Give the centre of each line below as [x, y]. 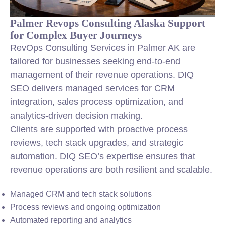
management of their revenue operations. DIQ [102, 75]
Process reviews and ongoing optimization [85, 207]
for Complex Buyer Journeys [76, 35]
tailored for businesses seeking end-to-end [95, 61]
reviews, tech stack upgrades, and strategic [97, 143]
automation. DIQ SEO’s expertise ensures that [103, 156]
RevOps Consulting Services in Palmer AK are [103, 48]
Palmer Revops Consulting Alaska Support [108, 23]
